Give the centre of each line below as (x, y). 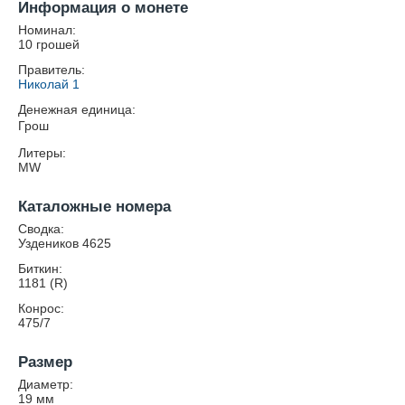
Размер (45, 362)
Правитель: (52, 70)
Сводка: (41, 229)
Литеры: (42, 153)
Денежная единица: (77, 109)
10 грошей (49, 44)
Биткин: (40, 268)
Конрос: (41, 308)
